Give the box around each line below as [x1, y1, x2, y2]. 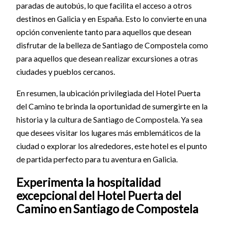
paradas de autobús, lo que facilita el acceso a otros [16, 1, 192, 11]
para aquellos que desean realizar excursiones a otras [16, 54, 198, 64]
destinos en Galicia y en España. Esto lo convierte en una [16, 14, 207, 24]
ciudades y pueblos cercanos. [16, 67, 115, 77]
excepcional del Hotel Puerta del [16, 188, 181, 203]
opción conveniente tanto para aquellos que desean [16, 27, 191, 37]
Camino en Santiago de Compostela [16, 202, 198, 216]
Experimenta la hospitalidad [16, 175, 161, 190]
